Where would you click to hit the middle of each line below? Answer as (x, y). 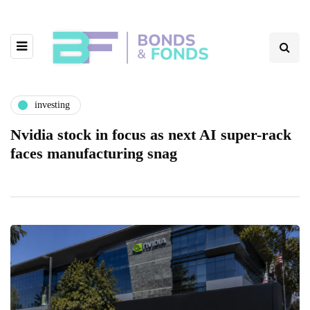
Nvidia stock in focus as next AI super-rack (151, 134)
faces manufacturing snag (94, 153)
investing (52, 105)
